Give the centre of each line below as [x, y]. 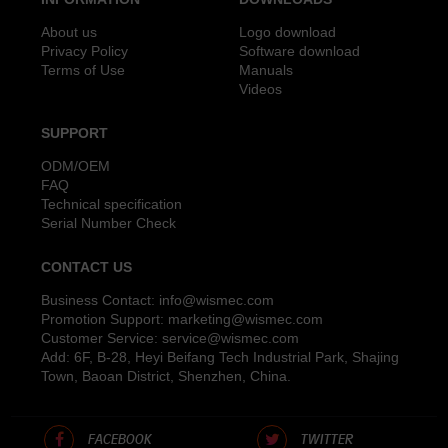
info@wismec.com [217, 299]
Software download [299, 50]
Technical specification [112, 203]
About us [69, 31]
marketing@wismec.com [246, 318]
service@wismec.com [231, 337]
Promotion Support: [105, 318]
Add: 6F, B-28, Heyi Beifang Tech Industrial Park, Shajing [220, 356]
